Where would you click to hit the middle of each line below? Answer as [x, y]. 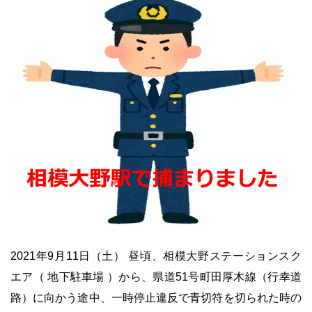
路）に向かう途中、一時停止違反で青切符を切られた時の [156, 298]
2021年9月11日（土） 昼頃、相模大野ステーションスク [156, 256]
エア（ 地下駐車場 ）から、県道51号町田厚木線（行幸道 [156, 277]
